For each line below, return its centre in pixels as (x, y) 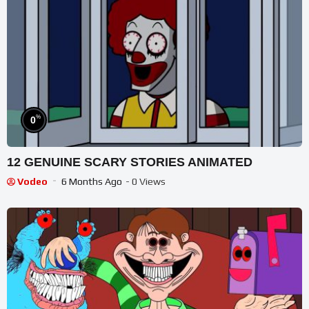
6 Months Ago (92, 182)
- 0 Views (146, 182)
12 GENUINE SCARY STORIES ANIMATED (130, 162)
